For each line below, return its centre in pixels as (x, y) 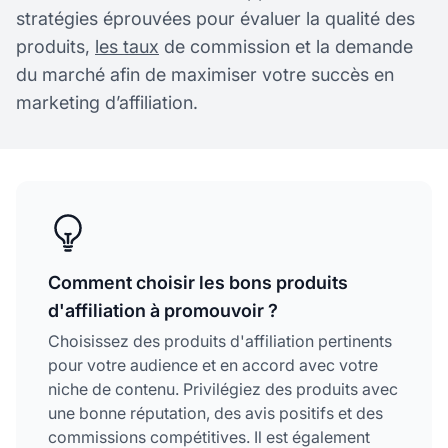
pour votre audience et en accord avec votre (213, 364)
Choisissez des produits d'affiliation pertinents (220, 340)
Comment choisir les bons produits (198, 282)
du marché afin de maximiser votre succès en (205, 74)
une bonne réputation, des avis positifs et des (215, 412)
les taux (127, 46)
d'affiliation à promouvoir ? (163, 310)
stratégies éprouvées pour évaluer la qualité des (215, 18)
